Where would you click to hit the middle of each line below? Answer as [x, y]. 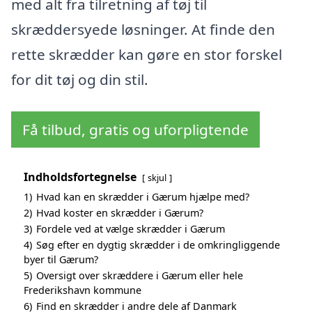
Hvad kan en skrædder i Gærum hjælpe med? [143, 196]
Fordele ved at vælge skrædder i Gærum [131, 228]
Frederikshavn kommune [83, 290]
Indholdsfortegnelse [80, 177]
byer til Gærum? [61, 259]
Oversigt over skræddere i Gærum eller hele [140, 275]
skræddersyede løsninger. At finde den [143, 30]
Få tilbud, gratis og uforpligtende [135, 129]
